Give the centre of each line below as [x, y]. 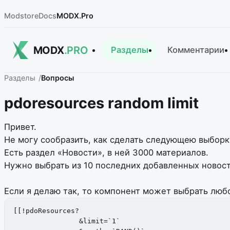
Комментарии [196, 50]
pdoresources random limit [101, 103]
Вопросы [58, 78]
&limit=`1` [30, 221]
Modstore [21, 16]
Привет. [20, 127]
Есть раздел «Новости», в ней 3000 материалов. [106, 153]
